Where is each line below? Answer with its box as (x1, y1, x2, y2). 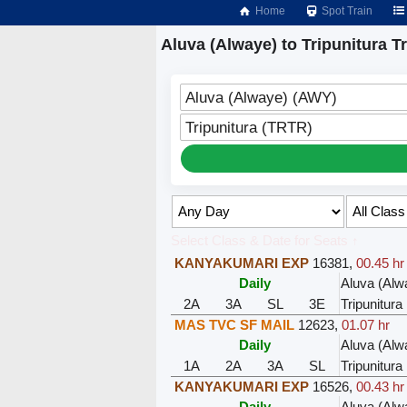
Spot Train (319, 5, 373, 17)
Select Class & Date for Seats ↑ (170, 232, 359, 248)
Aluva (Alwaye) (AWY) (184, 88, 337, 105)
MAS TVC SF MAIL (174, 316, 294, 333)
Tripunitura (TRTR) (184, 118, 313, 135)
